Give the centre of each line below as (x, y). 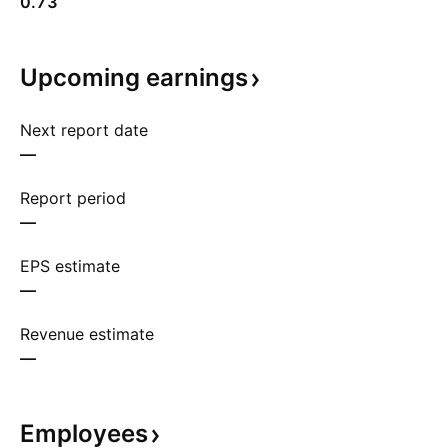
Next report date (84, 130)
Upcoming (83, 77)
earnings (197, 77)
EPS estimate (70, 266)
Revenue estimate (87, 334)
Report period (73, 198)
